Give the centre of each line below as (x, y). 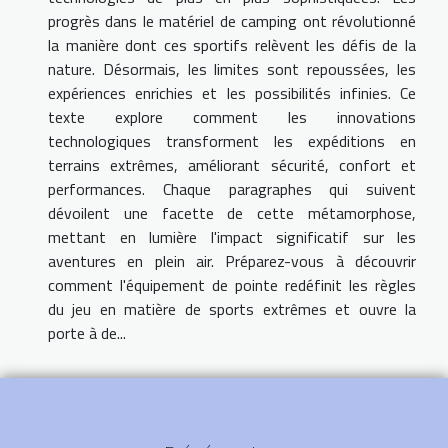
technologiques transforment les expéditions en (232, 141)
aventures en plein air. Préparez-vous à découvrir (232, 261)
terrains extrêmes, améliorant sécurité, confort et (232, 165)
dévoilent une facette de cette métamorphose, (232, 213)
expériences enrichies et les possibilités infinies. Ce (232, 93)
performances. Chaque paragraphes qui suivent (232, 189)
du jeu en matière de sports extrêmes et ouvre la (232, 309)
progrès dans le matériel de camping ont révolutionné (232, 21)
